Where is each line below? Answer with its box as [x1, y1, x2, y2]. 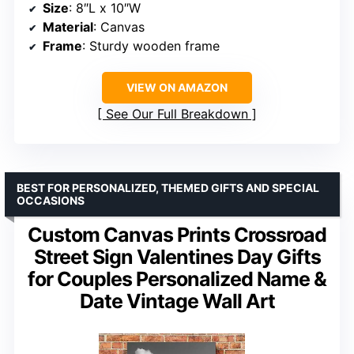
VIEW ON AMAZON [126, 80, 228, 94]
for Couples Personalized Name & [28, 266, 326, 291]
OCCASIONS [17, 193, 85, 207]
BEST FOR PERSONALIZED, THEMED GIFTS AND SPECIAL [17, 180, 319, 194]
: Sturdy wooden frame [82, 37, 220, 54]
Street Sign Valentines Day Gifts [33, 244, 321, 269]
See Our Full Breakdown [106, 105, 248, 122]
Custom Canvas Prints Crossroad [28, 222, 326, 247]
